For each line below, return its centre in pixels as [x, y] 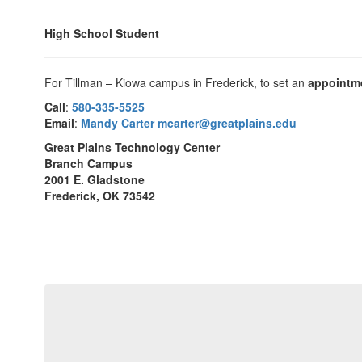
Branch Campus [88, 163]
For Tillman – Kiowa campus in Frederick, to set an [176, 82]
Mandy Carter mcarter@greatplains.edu [189, 123]
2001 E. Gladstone [95, 179]
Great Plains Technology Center [132, 147]
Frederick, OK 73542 [100, 196]
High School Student [102, 33]
